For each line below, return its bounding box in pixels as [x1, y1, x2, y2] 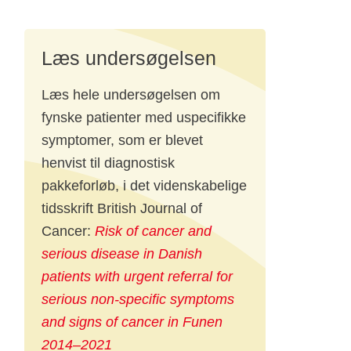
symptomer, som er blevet [42, 132, 204, 149]
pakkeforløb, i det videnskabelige [42, 178, 248, 194]
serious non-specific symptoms [42, 291, 235, 308]
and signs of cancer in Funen [42, 314, 223, 331]
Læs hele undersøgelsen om [42, 87, 221, 103]
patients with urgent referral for [42, 269, 233, 285]
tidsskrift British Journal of [42, 201, 203, 217]
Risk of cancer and [95, 223, 212, 240]
